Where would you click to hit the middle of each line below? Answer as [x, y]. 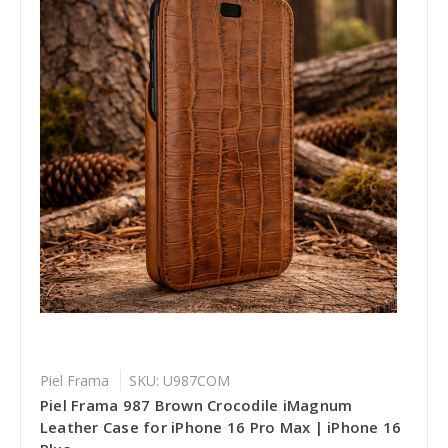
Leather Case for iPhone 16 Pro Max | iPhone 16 [220, 426]
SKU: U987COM [179, 380]
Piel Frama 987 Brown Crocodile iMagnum [196, 404]
